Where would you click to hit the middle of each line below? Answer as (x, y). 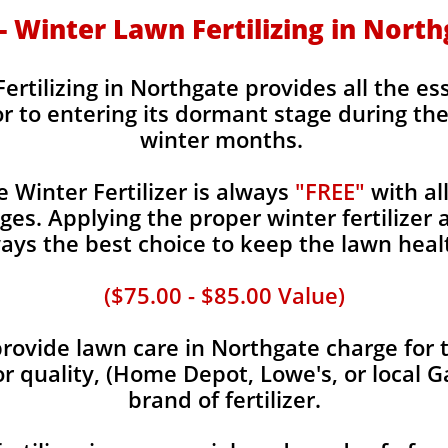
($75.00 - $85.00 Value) (224, 295)
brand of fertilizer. (224, 399)
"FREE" (330, 191)
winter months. (224, 139)
